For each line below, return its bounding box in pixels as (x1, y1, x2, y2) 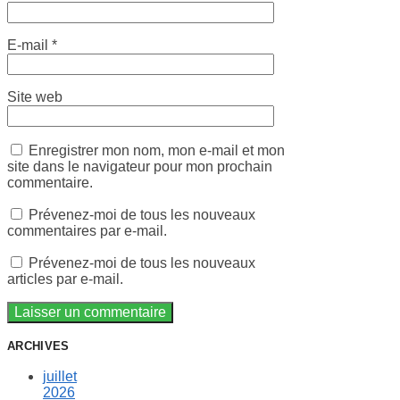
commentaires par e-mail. (7, 222, 167, 238)
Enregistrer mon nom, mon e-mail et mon (29, 142, 285, 158)
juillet (43, 368, 77, 384)
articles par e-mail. (7, 271, 123, 287)
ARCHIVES (7, 338, 70, 353)
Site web (7, 88, 62, 104)
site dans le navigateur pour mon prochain (7, 158, 272, 174)
